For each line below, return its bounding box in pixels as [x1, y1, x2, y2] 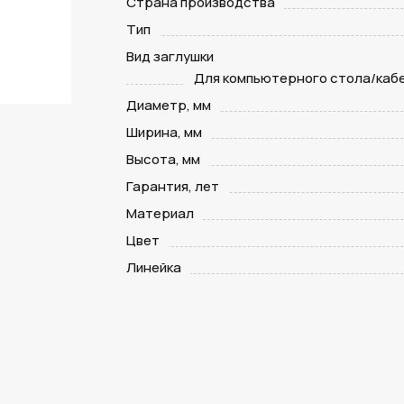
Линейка [126, 258, 182, 277]
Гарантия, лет [126, 177, 220, 196]
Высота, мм [126, 150, 201, 169]
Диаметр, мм [126, 96, 212, 115]
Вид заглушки [126, 47, 215, 66]
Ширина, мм [126, 123, 203, 142]
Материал [126, 204, 195, 223]
